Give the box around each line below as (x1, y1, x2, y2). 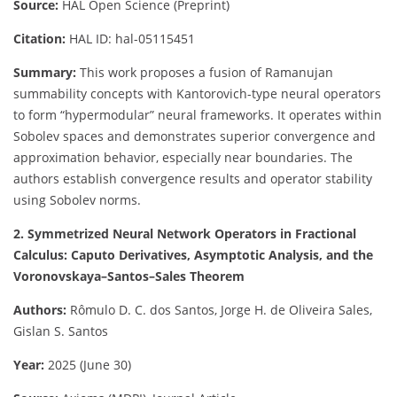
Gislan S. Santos (13, 322, 108, 339)
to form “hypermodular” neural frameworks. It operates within (13, 105, 382, 123)
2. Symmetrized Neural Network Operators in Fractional (13, 224, 356, 242)
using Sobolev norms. (13, 191, 141, 208)
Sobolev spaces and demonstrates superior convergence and (13, 127, 376, 144)
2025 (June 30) (44, 355, 131, 373)
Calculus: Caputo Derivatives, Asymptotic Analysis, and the (13, 245, 373, 263)
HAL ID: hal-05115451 (66, 29, 195, 47)
